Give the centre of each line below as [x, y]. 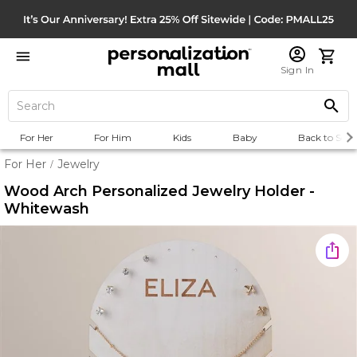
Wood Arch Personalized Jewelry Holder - [159, 191]
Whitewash [47, 209]
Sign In [297, 70]
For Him [113, 137]
